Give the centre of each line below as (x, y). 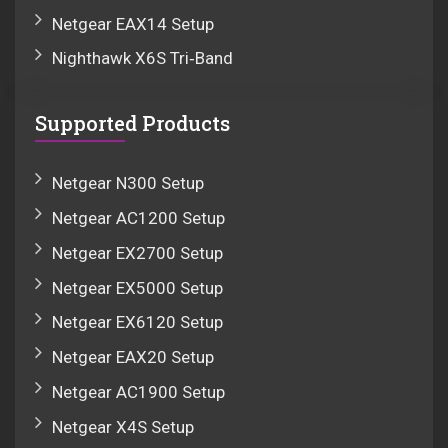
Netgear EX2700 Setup (137, 252)
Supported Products (132, 123)
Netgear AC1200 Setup (138, 217)
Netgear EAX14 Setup (133, 23)
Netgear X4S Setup (123, 426)
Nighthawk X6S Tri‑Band (142, 58)
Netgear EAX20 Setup (133, 357)
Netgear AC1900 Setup (138, 391)
